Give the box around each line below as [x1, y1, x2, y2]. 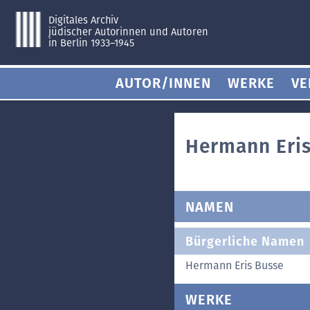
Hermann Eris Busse [185, 259, 284, 272]
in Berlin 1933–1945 [48, 37, 135, 50]
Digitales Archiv [48, 13, 119, 26]
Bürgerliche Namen [185, 233, 304, 249]
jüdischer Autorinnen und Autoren [47, 25, 209, 38]
